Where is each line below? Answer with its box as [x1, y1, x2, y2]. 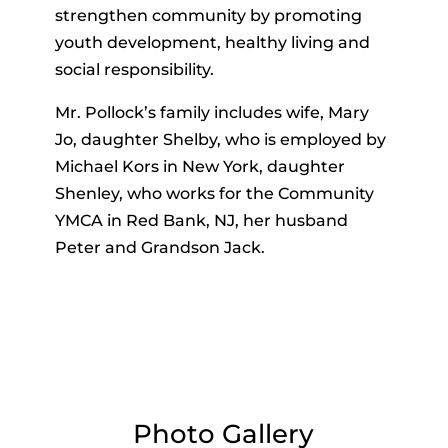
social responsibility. [54, 59, 214, 79]
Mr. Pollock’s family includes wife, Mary [54, 102, 369, 122]
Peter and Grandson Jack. [54, 237, 265, 257]
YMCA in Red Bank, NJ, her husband [54, 210, 348, 230]
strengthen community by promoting [54, 5, 362, 25]
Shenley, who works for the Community [54, 183, 374, 203]
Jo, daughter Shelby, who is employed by [54, 129, 386, 149]
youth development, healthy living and [54, 32, 370, 52]
